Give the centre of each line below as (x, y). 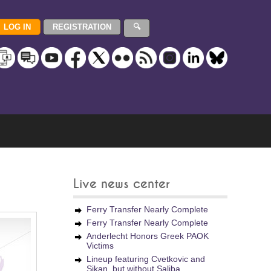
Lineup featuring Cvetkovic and (146, 259)
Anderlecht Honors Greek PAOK (148, 236)
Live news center (122, 184)
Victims (100, 246)
